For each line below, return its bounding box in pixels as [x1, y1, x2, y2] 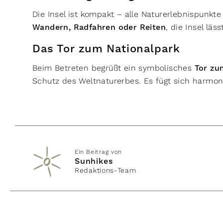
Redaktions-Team [75, 166, 136, 174]
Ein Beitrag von [75, 148, 122, 155]
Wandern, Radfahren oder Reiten [32, 22, 166, 32]
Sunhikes [75, 156, 113, 166]
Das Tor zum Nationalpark [32, 42, 184, 56]
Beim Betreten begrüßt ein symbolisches [32, 63, 195, 73]
